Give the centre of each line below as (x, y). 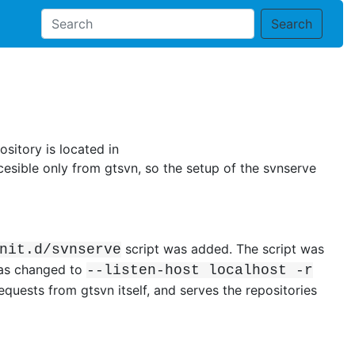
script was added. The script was (223, 248)
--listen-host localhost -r (200, 270)
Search (291, 24)
